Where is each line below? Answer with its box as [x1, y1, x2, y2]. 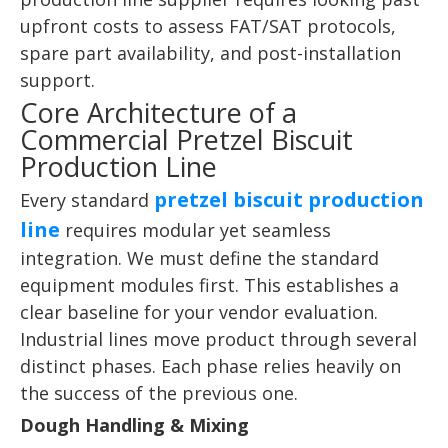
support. [20, 68, 95, 92]
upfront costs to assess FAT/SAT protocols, [20, 14, 396, 38]
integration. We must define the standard [20, 246, 379, 270]
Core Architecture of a [20, 94, 297, 131]
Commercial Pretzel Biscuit [20, 121, 353, 158]
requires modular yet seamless [60, 218, 331, 242]
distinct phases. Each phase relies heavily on [20, 354, 401, 378]
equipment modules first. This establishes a [20, 273, 399, 297]
